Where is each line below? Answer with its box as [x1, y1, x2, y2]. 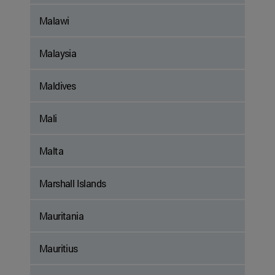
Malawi [39, 14, 69, 28]
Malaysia [39, 47, 77, 60]
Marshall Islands [39, 177, 106, 190]
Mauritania [39, 209, 83, 223]
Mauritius [39, 242, 78, 255]
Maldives [39, 79, 76, 93]
